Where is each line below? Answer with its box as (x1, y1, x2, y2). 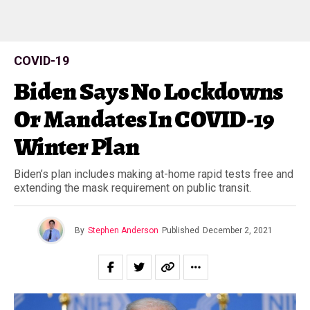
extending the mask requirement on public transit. (14, 181, 251, 194)
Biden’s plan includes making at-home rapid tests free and (14, 167, 293, 181)
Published (162, 226, 199, 235)
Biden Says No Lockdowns (14, 75, 283, 108)
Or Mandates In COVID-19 (14, 102, 275, 136)
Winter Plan (14, 130, 140, 163)
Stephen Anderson (88, 226, 158, 235)
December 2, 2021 (203, 226, 273, 235)
